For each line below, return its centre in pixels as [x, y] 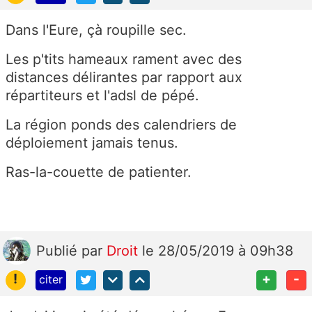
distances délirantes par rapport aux [124, 78]
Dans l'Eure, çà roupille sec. [96, 30]
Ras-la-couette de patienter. [99, 172]
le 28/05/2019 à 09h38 [218, 251]
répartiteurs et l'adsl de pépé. [102, 96]
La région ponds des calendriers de [121, 125]
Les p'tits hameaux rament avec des [124, 60]
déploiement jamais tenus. [92, 143]
